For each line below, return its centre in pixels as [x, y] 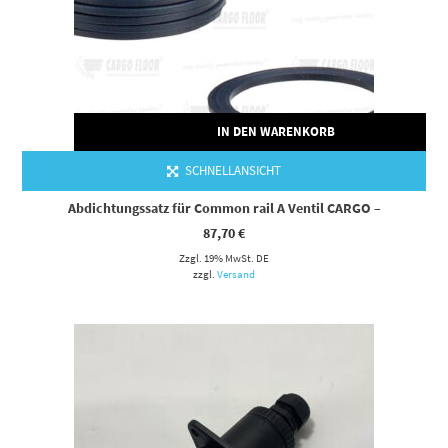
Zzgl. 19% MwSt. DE [224, 258]
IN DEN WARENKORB [275, 132]
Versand [236, 274]
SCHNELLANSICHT [232, 171]
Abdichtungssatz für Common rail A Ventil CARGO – [224, 208]
